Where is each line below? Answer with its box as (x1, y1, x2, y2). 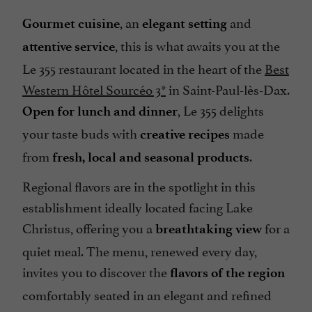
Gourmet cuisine (22, 15, 120, 32)
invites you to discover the (22, 261, 170, 281)
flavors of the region (170, 265, 285, 281)
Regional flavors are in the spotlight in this (22, 175, 256, 196)
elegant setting (142, 15, 227, 32)
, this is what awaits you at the (115, 35, 280, 55)
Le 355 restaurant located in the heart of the (22, 58, 265, 78)
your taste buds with (22, 123, 140, 143)
